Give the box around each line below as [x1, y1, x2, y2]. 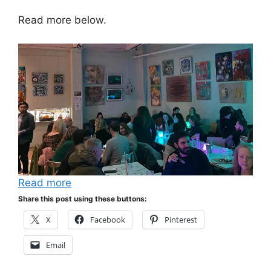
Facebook [90, 214, 125, 225]
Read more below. [18, 14, 106, 27]
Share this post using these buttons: [18, 194, 147, 203]
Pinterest [165, 214, 197, 225]
